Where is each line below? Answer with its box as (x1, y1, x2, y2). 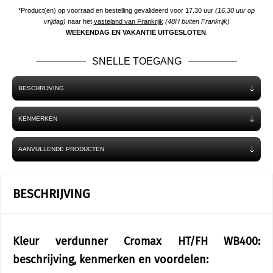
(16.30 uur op (215, 7, 255, 14)
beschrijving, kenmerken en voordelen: (13, 253, 208, 266)
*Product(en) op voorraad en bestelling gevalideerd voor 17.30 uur (18, 7, 215, 14)
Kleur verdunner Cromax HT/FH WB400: (13, 235, 260, 248)
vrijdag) (43, 18, 66, 25)
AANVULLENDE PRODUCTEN (18, 146, 104, 152)
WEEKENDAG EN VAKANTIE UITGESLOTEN (65, 29, 206, 36)
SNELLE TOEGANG (91, 56, 182, 66)
